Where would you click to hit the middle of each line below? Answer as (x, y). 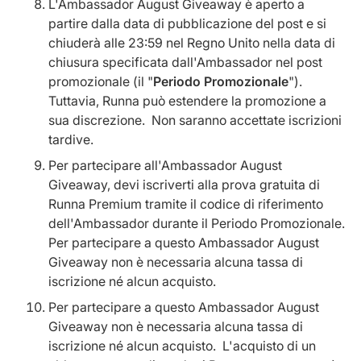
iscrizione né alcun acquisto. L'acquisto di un (182, 346)
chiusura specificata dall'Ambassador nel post (185, 62)
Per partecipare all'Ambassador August (165, 165)
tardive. (71, 139)
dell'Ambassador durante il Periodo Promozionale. (197, 223)
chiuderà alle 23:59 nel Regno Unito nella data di (192, 43)
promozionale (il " (101, 81)
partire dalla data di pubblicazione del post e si (187, 23)
